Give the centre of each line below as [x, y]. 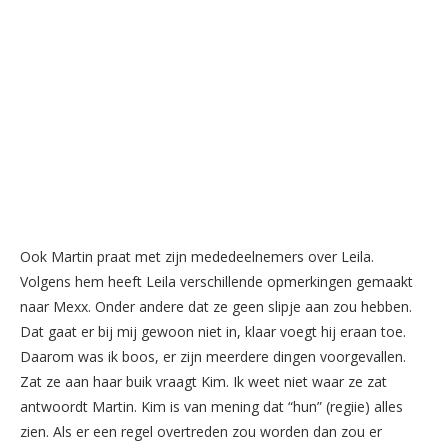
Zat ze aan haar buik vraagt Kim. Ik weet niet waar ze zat [203, 381]
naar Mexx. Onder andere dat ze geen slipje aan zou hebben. [216, 306]
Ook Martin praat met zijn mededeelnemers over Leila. [197, 256]
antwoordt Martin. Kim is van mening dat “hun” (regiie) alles [211, 406]
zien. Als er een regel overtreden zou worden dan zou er [201, 431]
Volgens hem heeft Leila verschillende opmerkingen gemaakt [216, 281]
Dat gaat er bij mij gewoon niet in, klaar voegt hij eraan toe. [213, 331]
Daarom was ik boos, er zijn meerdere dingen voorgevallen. [213, 356]
